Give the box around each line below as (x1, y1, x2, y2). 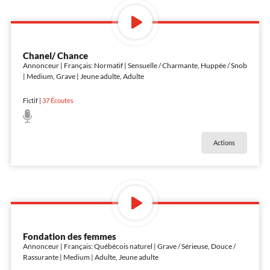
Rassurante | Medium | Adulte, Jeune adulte (22, 252, 159, 262)
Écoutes (49, 96, 74, 104)
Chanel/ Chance (22, 49, 88, 61)
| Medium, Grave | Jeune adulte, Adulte (22, 71, 144, 81)
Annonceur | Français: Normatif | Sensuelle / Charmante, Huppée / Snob (22, 60, 247, 70)
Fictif (22, 96, 38, 104)
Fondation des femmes (22, 230, 116, 242)
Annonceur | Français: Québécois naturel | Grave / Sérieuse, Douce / (22, 241, 236, 251)
